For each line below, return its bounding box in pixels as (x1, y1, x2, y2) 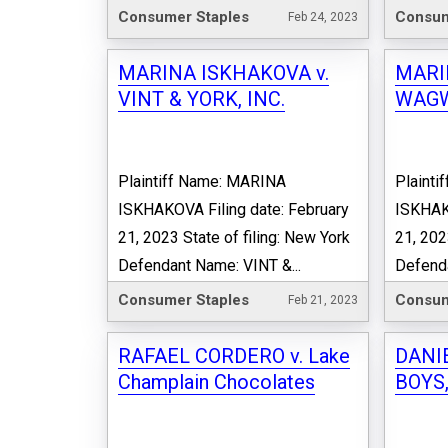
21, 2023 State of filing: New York (118, 228, 350, 248)
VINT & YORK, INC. (118, 87, 285, 112)
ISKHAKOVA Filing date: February (118, 200, 349, 220)
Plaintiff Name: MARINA (118, 172, 286, 192)
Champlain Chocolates (118, 369, 315, 394)
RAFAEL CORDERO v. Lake (118, 343, 350, 368)
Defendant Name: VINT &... (118, 256, 301, 276)
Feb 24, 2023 (287, 10, 358, 25)
